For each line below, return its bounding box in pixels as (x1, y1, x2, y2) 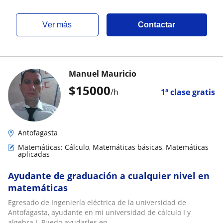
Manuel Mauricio (69, 68, 136, 79)
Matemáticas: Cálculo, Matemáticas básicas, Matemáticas (18, 142, 209, 152)
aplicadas (18, 149, 50, 159)
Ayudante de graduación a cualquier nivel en (8, 170, 210, 182)
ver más (48, 20, 72, 29)
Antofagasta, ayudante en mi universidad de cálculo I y (8, 208, 191, 217)
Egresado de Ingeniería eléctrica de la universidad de (8, 198, 186, 207)
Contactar (138, 20, 176, 29)
